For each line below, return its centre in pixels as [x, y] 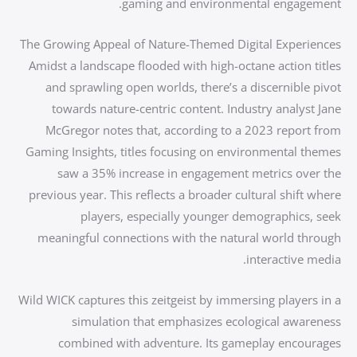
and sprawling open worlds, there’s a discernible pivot [193, 87]
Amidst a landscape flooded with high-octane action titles [185, 65]
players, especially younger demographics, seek [211, 216]
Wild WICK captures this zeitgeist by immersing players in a [180, 300]
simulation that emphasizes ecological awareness [206, 321]
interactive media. [294, 259]
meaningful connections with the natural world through [189, 237]
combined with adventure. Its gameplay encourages [200, 343]
